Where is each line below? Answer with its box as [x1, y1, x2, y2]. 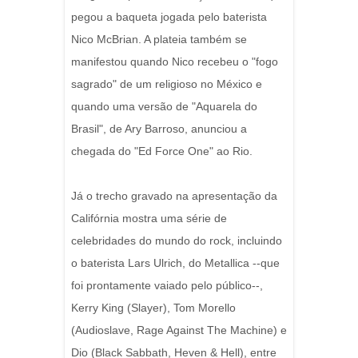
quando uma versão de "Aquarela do [71, 100, 257, 113]
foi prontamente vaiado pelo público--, [71, 279, 263, 292]
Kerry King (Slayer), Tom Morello [71, 301, 236, 314]
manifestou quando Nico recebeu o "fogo [71, 55, 278, 68]
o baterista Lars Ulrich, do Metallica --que [71, 257, 280, 269]
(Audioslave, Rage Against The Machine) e [71, 324, 287, 336]
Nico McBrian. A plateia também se [71, 33, 247, 46]
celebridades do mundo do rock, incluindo [71, 234, 282, 247]
